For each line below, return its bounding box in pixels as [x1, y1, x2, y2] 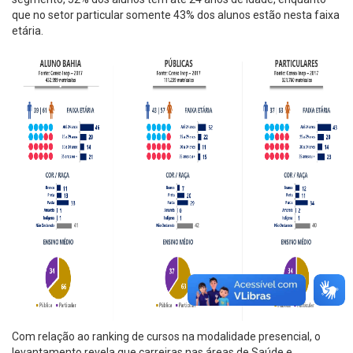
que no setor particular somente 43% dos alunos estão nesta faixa [12, 8, 340, 21]
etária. [12, 24, 43, 37]
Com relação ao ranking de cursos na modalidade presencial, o [12, 329, 321, 343]
